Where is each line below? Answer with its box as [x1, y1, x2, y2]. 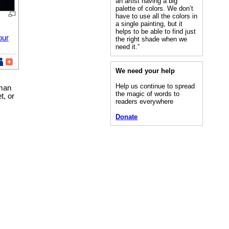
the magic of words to [116, 89, 180, 98]
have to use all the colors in [116, 12, 198, 20]
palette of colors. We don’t [116, 5, 194, 13]
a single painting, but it [116, 20, 183, 28]
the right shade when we [116, 35, 188, 43]
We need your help [116, 66, 175, 75]
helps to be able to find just [116, 28, 196, 36]
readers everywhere [116, 97, 174, 105]
